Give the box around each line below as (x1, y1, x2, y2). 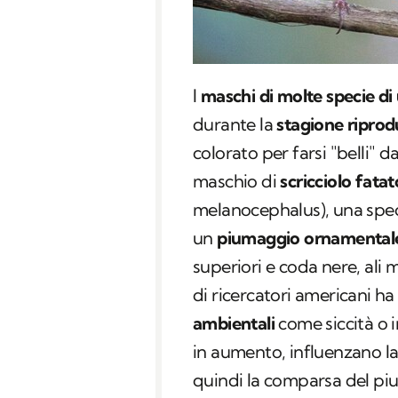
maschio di (193, 170, 281, 193)
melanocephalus (193, 198, 321, 221)
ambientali (193, 312, 275, 335)
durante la (193, 113, 277, 136)
